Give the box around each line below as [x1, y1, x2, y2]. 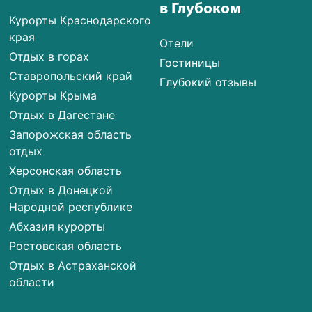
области [9, 274, 55, 289]
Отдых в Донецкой [9, 182, 114, 197]
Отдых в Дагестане [9, 107, 116, 122]
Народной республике [9, 199, 133, 214]
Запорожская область [9, 127, 132, 141]
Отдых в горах [9, 49, 90, 63]
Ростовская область [9, 238, 123, 253]
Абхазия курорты [9, 219, 106, 233]
